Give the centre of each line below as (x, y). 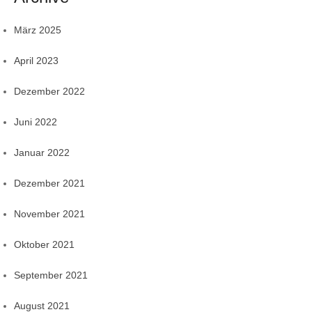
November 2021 (49, 214)
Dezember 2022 (49, 92)
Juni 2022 (36, 122)
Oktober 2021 (44, 245)
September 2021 (51, 275)
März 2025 (38, 30)
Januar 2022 (42, 153)
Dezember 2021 (49, 184)
